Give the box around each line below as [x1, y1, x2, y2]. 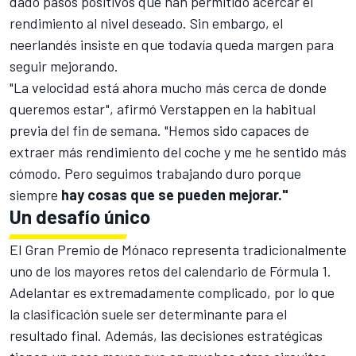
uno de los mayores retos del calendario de [10, 262, 269, 281]
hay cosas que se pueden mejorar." [61, 186, 288, 204]
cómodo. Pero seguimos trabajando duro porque [10, 164, 301, 183]
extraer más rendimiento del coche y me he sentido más [10, 143, 346, 161]
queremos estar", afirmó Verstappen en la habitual [10, 100, 315, 118]
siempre [10, 186, 61, 204]
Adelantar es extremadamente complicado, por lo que [10, 284, 335, 302]
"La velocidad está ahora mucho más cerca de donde [10, 79, 327, 97]
